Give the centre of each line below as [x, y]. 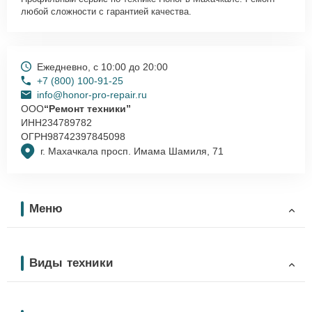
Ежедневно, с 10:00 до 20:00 [102, 67]
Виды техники [71, 263]
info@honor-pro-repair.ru [92, 94]
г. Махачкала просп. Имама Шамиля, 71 [132, 151]
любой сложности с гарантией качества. [106, 11]
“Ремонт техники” [87, 108]
